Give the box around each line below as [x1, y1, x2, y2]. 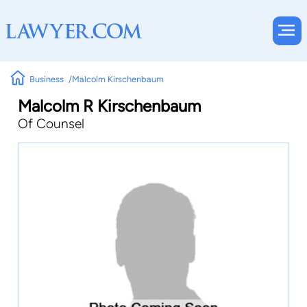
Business [29, 73, 64, 84]
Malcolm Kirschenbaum [71, 73, 164, 84]
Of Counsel [18, 116, 84, 132]
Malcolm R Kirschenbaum [18, 96, 201, 116]
